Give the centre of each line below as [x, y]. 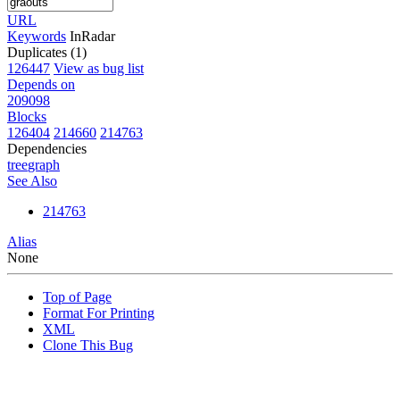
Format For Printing [99, 312]
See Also [32, 180]
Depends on [41, 84]
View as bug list [99, 68]
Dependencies [47, 148]
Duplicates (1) [47, 52]
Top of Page [77, 296]
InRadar [92, 36]
